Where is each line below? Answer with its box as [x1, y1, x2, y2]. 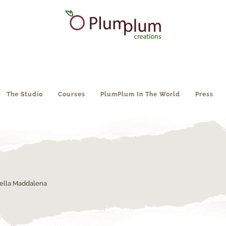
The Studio [6, 91, 43, 98]
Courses [58, 91, 85, 98]
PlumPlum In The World [100, 91, 180, 98]
